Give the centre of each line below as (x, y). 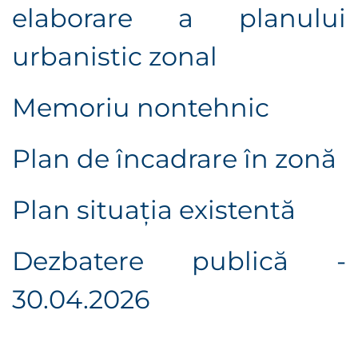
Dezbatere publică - (179, 261)
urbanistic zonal (115, 57)
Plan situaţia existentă (154, 210)
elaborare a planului (179, 18)
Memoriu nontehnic (144, 108)
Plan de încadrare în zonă (174, 159)
